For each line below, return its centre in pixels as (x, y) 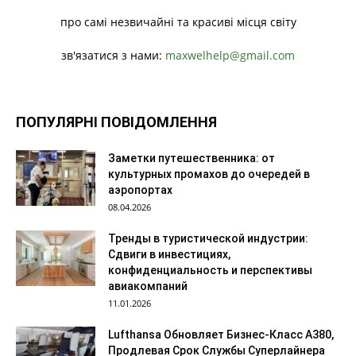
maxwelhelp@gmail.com (230, 55)
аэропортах (140, 190)
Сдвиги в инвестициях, (169, 254)
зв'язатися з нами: (113, 55)
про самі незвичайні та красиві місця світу (178, 22)
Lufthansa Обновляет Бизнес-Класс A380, (221, 335)
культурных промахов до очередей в (209, 174)
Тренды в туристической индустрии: (208, 238)
